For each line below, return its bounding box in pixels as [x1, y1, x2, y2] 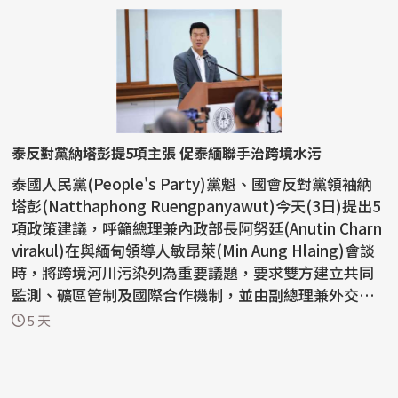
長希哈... [12, 306, 71, 329]
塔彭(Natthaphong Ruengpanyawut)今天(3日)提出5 [12, 195, 382, 218]
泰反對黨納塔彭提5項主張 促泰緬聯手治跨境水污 [12, 142, 322, 164]
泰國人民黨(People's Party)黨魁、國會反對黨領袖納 [12, 172, 373, 195]
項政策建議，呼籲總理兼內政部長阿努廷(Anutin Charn [12, 217, 383, 240]
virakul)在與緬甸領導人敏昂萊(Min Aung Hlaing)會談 [12, 239, 376, 262]
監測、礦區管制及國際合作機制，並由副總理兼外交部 [12, 283, 375, 306]
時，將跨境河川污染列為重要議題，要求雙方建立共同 [12, 261, 375, 284]
